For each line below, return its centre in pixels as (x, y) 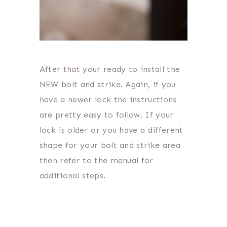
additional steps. (74, 175)
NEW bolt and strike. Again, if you (107, 84)
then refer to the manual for (96, 160)
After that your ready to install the (110, 69)
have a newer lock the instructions (108, 99)
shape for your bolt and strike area (110, 145)
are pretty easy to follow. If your (106, 115)
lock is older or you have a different (111, 130)
